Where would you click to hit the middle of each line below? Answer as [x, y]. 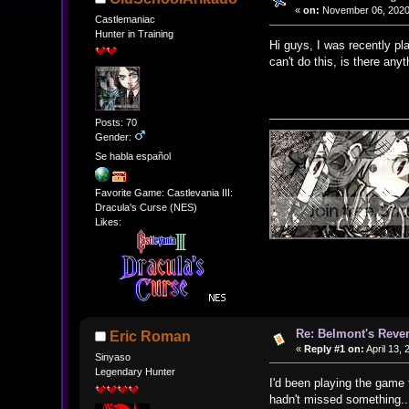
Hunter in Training [134, 33]
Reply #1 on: [334, 348]
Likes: [108, 221]
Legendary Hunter [135, 372]
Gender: [114, 136]
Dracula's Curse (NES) [146, 207]
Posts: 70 [115, 122]
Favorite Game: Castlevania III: [163, 192]
